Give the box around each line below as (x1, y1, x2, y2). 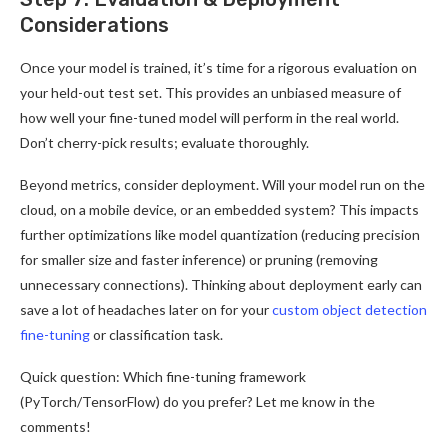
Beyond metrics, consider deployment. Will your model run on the (20, 175, 425, 193)
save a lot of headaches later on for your (20, 300, 272, 318)
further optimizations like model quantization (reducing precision (20, 225, 420, 243)
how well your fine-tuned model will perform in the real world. (20, 108, 399, 126)
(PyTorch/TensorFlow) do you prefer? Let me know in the (20, 392, 375, 410)
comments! (20, 417, 91, 435)
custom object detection (272, 300, 427, 318)
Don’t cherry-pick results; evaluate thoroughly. (20, 133, 309, 151)
